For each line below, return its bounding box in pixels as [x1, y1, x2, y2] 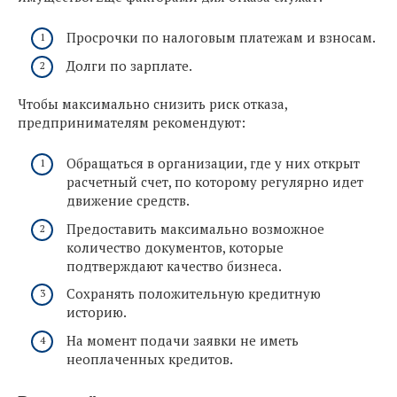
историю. [66, 303, 127, 322]
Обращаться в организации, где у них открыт [66, 154, 360, 173]
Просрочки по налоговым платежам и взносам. [66, 28, 376, 47]
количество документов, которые [66, 237, 284, 256]
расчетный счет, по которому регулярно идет [66, 173, 363, 191]
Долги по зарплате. [66, 56, 192, 74]
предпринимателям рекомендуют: [18, 113, 245, 132]
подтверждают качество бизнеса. [66, 256, 282, 275]
